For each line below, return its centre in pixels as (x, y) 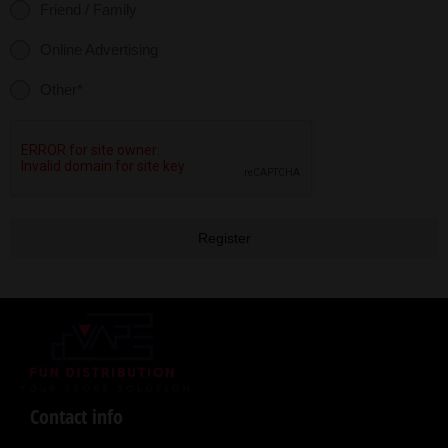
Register (224, 238)
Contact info (76, 416)
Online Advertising (99, 49)
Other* (61, 89)
